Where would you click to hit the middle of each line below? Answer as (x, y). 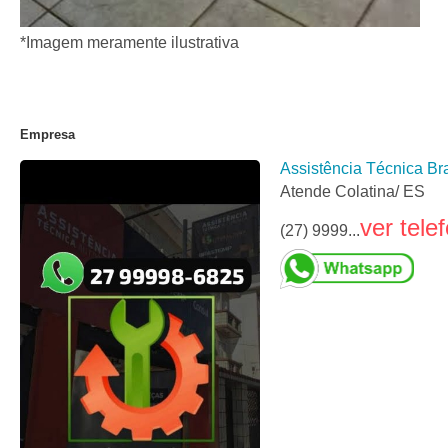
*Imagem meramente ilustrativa (129, 42)
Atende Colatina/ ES (352, 191)
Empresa (47, 134)
